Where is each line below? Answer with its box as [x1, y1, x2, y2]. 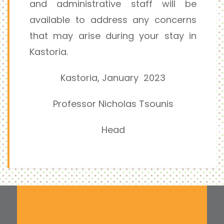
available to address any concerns [29, 13, 196, 26]
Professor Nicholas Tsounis [52, 97, 173, 110]
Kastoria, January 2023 [60, 71, 165, 84]
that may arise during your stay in [29, 29, 196, 42]
